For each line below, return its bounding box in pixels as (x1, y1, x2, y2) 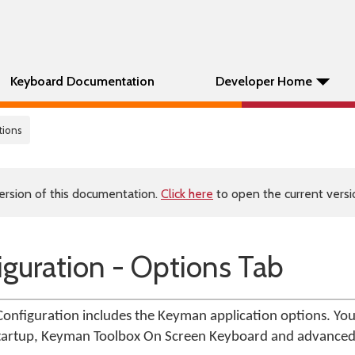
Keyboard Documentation (10, 74, 155, 89)
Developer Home (216, 74, 312, 89)
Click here (161, 186, 213, 201)
